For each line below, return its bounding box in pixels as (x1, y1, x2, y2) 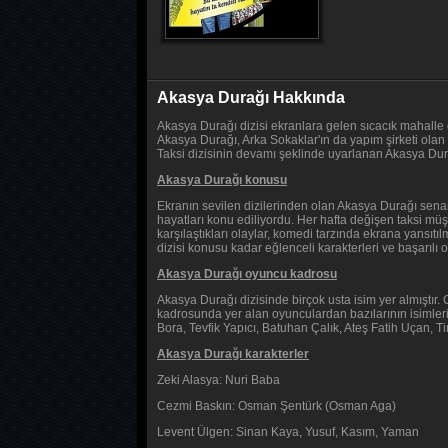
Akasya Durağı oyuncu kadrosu (157, 267, 337, 281)
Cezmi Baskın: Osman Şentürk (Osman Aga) (157, 399, 396, 413)
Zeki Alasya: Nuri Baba (157, 373, 280, 387)
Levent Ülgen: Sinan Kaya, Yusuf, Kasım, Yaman (157, 425, 419, 439)
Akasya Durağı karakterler (157, 347, 309, 361)
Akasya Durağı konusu (157, 173, 287, 187)
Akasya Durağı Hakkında (157, 89, 345, 106)
